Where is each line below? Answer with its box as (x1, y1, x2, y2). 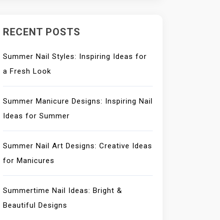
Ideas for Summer (3, 111, 70, 120)
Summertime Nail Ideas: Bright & (3, 186, 122, 195)
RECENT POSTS (3, 26, 81, 38)
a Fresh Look (3, 67, 51, 76)
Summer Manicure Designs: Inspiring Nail (3, 97, 153, 106)
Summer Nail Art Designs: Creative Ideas (3, 141, 152, 150)
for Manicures (3, 156, 55, 165)
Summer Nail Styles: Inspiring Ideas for (3, 52, 147, 61)
